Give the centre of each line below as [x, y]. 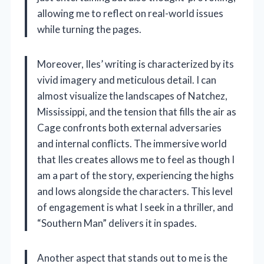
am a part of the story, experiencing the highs [136, 176]
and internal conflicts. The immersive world [132, 144]
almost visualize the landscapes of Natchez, [132, 96]
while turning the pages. [89, 29]
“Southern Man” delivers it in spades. [117, 223]
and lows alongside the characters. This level [135, 192]
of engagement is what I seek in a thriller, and [135, 207]
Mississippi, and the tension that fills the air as [137, 112]
